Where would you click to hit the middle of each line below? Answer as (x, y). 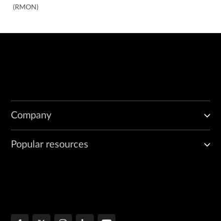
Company (31, 115)
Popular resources (50, 144)
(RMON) (26, 6)
